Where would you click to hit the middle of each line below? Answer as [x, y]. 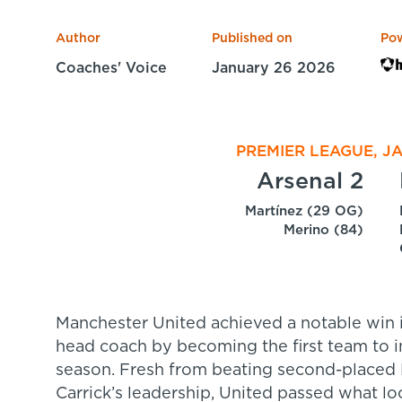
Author [78, 38]
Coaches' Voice [111, 68]
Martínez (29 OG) [304, 211]
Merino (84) [323, 230]
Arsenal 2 [310, 181]
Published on [252, 38]
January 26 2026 [274, 68]
